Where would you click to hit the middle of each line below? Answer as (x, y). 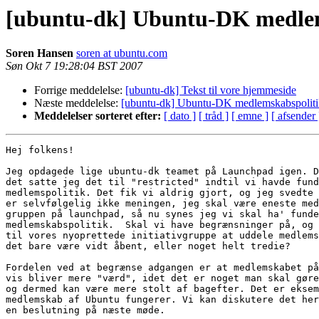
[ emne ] (250, 116)
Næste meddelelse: (78, 103)
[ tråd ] (214, 116)
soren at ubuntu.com (122, 53)
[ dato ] (180, 116)
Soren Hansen (40, 53)
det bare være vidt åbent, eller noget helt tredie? (148, 246)
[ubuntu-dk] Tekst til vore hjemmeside (211, 90)
